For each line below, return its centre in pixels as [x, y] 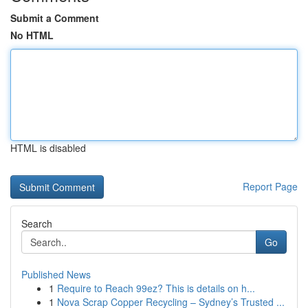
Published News [56, 274]
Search [37, 223]
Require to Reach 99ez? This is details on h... [156, 288]
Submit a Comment [55, 18]
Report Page [270, 186]
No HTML [32, 35]
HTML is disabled [48, 148]
